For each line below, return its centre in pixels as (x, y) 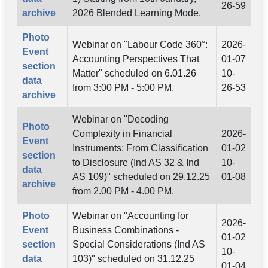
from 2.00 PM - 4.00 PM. (123, 191)
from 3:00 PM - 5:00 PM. (123, 87)
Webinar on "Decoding (121, 119)
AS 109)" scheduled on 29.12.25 (141, 176)
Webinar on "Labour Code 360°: (140, 44)
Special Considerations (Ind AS (139, 244)
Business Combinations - (126, 230)
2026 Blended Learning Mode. (137, 13)
